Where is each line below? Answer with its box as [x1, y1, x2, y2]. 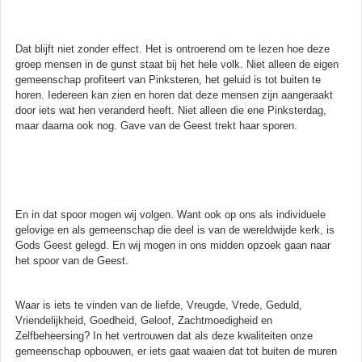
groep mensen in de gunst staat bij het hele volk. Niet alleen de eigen [15, 57, 339, 70]
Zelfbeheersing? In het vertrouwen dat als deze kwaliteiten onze [15, 329, 313, 342]
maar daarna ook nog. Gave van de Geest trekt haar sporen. [15, 119, 297, 132]
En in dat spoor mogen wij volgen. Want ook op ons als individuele [15, 208, 326, 221]
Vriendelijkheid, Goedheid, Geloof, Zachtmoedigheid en [15, 314, 272, 326]
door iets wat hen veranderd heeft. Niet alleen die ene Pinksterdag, [15, 103, 326, 116]
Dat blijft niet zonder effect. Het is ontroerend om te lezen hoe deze [15, 42, 330, 55]
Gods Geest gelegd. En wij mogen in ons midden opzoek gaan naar [15, 238, 330, 251]
